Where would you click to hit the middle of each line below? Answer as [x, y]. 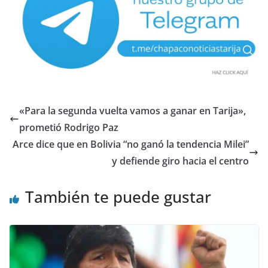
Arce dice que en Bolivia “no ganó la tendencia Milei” [131, 144]
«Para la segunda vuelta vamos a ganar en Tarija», [133, 110]
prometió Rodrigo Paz [69, 127]
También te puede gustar [118, 197]
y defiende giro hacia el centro [180, 161]
